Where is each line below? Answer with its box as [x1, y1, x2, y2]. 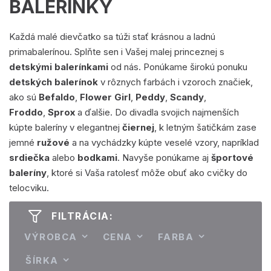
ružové [37, 137, 72, 148]
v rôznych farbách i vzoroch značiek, [98, 76, 253, 88]
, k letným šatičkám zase [154, 122, 256, 133]
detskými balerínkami [9, 61, 108, 73]
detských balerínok [9, 76, 98, 88]
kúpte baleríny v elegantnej [9, 122, 122, 133]
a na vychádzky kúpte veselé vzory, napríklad [72, 137, 259, 148]
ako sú [9, 91, 39, 103]
